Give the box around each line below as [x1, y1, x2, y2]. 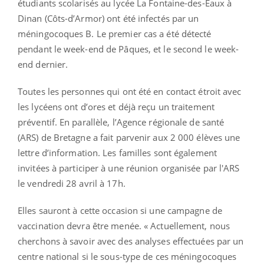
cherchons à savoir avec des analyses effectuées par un [18, 235, 244, 247]
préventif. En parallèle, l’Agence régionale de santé [18, 115, 225, 128]
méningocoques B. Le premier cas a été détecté [18, 27, 212, 39]
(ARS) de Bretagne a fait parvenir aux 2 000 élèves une [18, 131, 240, 143]
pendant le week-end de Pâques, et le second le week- [18, 42, 239, 55]
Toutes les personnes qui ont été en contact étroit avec [18, 85, 242, 97]
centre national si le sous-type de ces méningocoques [18, 250, 237, 262]
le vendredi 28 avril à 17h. [18, 177, 126, 189]
